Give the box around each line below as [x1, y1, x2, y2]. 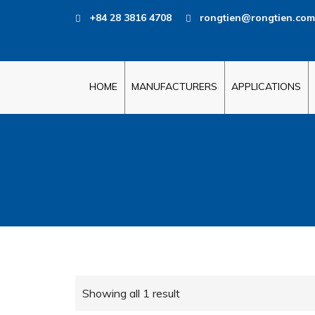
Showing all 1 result [82, 286, 180, 300]
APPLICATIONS [231, 80, 301, 93]
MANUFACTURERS [131, 80, 217, 93]
